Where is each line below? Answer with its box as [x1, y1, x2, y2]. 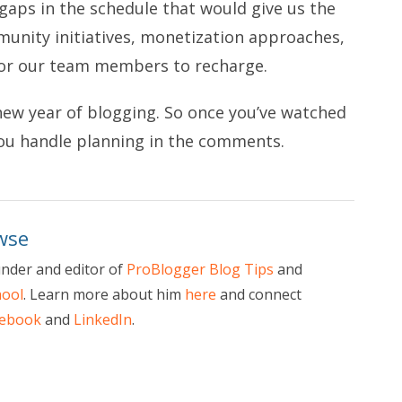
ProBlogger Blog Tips [127, 258, 275, 279]
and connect [216, 284, 302, 304]
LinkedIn [74, 309, 133, 329]
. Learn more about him [23, 284, 186, 304]
